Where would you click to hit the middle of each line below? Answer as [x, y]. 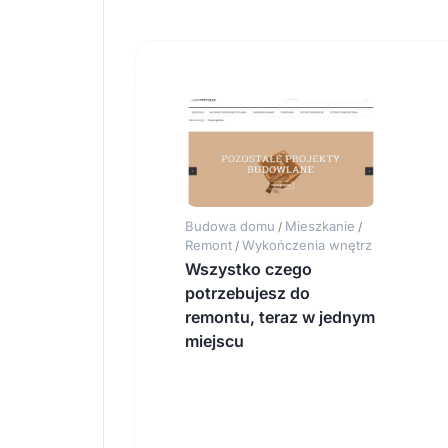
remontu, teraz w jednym [280, 317]
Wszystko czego [248, 269]
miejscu [214, 341]
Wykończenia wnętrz [307, 245]
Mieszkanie [320, 226]
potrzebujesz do [247, 293]
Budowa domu [230, 226]
